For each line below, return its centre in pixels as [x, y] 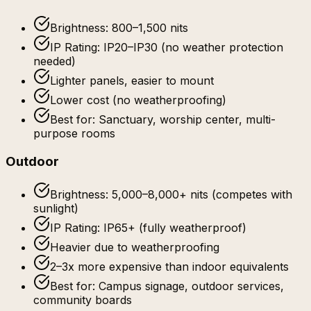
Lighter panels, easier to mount [132, 80]
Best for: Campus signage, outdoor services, [167, 286]
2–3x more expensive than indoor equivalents [169, 267]
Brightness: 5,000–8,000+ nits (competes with [171, 195]
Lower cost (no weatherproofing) [138, 100]
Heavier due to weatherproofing [135, 247]
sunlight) [56, 209]
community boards [83, 300]
